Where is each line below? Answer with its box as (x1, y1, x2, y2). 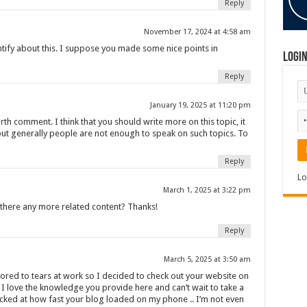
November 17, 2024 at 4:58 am (143, 27, 251, 36)
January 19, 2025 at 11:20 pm (149, 100, 251, 110)
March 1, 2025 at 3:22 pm (162, 185, 251, 195)
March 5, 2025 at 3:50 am (163, 254, 251, 264)
